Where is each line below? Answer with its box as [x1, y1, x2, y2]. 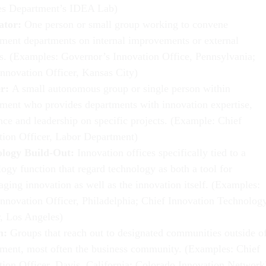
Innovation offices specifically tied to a [77, 146, 246, 159]
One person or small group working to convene [24, 18, 228, 30]
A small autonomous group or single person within [12, 82, 230, 94]
